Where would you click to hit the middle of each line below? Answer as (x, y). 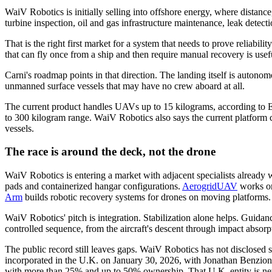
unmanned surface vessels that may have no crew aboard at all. (125, 86)
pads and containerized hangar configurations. (93, 186)
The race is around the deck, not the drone (110, 152)
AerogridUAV (210, 186)
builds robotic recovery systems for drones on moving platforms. (147, 197)
